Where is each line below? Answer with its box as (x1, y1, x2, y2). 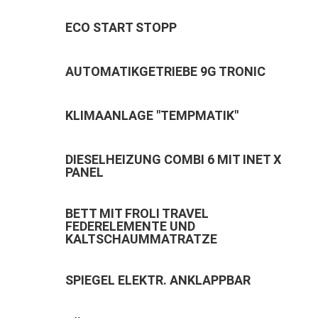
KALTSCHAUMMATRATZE (65, 231, 217, 247)
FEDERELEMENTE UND (65, 219, 195, 234)
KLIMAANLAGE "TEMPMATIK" (65, 108, 238, 124)
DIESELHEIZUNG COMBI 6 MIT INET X (65, 152, 281, 168)
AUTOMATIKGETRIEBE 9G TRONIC (65, 64, 265, 79)
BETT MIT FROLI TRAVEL (65, 206, 209, 221)
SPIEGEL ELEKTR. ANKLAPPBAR (65, 273, 251, 288)
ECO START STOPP (65, 20, 177, 35)
